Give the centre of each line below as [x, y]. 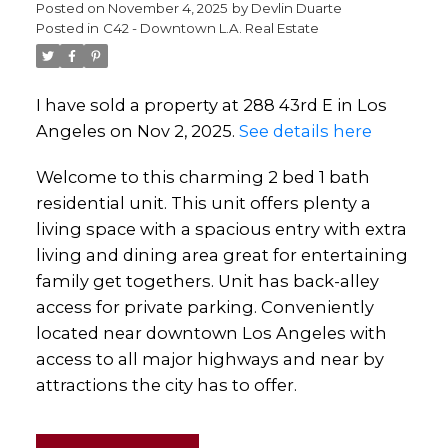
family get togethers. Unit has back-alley [207, 280]
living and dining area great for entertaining [221, 254]
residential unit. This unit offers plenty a [203, 202]
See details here [305, 131]
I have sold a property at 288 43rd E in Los [211, 105]
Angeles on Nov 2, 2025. [137, 131]
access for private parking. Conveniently [204, 306]
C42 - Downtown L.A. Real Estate [210, 28]
